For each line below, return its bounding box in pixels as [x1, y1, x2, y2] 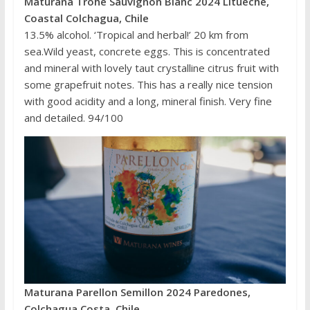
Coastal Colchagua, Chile [24, 11, 149, 26]
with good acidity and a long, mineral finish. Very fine [24, 94, 272, 109]
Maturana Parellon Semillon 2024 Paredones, [24, 285, 250, 300]
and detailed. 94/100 [24, 111, 123, 125]
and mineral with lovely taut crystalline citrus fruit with [24, 61, 279, 75]
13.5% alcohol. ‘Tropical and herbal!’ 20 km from [24, 28, 248, 42]
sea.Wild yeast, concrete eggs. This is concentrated [24, 44, 270, 59]
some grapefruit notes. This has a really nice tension [24, 77, 273, 92]
